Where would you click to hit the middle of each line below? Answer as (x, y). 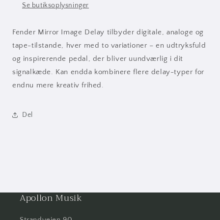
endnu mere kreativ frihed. (58, 85)
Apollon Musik (51, 198)
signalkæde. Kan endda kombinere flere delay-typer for (108, 72)
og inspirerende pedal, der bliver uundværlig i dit (98, 59)
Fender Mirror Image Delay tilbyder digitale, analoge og (108, 32)
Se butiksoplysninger (55, 6)
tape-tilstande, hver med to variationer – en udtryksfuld (109, 46)
